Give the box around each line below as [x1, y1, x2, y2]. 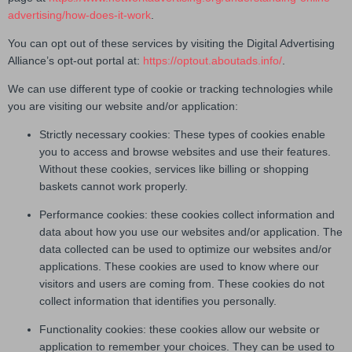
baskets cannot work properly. [39, 180, 188, 193]
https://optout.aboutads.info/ [140, 54, 282, 68]
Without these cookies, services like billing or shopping [39, 163, 309, 176]
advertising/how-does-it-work [8, 9, 151, 22]
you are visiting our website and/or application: [8, 100, 238, 113]
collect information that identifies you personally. [39, 295, 277, 308]
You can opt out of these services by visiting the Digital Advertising [8, 37, 335, 50]
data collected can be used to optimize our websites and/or [39, 243, 332, 256]
